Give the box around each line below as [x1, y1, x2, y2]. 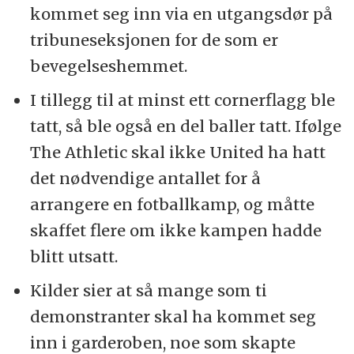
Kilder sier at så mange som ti [29, 281, 267, 301]
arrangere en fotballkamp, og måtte [29, 194, 314, 215]
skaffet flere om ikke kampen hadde [29, 220, 322, 241]
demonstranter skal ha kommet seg [29, 307, 316, 327]
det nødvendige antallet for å [29, 168, 261, 189]
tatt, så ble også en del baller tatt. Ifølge [29, 116, 341, 137]
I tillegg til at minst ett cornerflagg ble [29, 90, 335, 111]
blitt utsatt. [29, 247, 118, 267]
